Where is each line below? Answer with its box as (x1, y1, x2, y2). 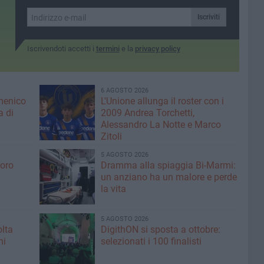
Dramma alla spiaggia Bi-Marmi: (100, 160, 236, 171)
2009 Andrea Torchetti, (100, 107, 194, 118)
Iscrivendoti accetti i (27, 44, 96, 53)
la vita (100, 183, 126, 194)
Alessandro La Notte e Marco (100, 119, 221, 130)
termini (95, 44, 120, 53)
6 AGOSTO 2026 (100, 87, 148, 94)
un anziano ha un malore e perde (100, 171, 237, 183)
